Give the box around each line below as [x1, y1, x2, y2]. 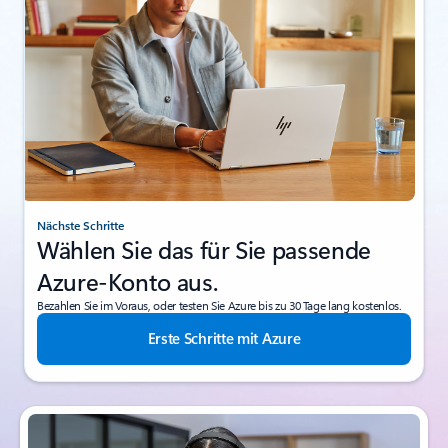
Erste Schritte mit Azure [147, 327, 301, 348]
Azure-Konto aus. [37, 264, 218, 297]
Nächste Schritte [37, 216, 124, 233]
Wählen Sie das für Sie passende [37, 232, 371, 265]
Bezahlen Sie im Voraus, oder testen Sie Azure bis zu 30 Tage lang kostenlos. [37, 296, 402, 313]
